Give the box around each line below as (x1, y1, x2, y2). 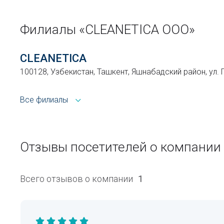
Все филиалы (20, 95, 68, 104)
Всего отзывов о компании (20, 173, 133, 184)
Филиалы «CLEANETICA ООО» (20, 22, 195, 37)
